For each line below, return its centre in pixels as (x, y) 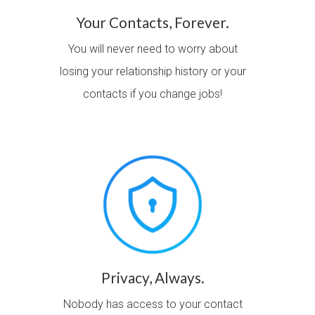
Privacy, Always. (153, 278)
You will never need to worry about (153, 49)
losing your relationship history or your (153, 71)
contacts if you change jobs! (153, 94)
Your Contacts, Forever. (153, 22)
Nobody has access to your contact (153, 304)
